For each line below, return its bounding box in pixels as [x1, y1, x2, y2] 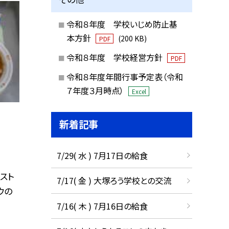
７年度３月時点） [66, 84, 126, 97]
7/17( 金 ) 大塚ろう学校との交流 [56, 174, 171, 187]
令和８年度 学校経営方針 [66, 51, 165, 64]
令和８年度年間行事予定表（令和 [66, 70, 183, 83]
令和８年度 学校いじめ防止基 [66, 18, 177, 31]
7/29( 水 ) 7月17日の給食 [56, 149, 148, 162]
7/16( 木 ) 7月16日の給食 [56, 199, 148, 212]
